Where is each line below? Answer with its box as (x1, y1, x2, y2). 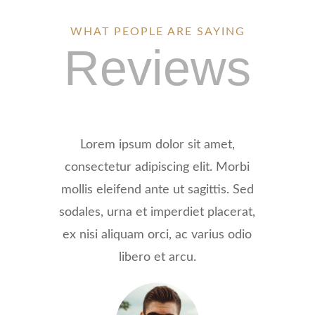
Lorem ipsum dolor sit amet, (79, 139, 235, 152)
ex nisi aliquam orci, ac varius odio (63, 229, 252, 242)
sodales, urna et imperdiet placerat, (59, 206, 256, 219)
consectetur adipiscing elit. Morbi (65, 161, 250, 174)
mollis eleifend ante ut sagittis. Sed (60, 184, 254, 197)
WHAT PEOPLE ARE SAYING (70, 26, 245, 38)
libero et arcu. (118, 251, 196, 264)
